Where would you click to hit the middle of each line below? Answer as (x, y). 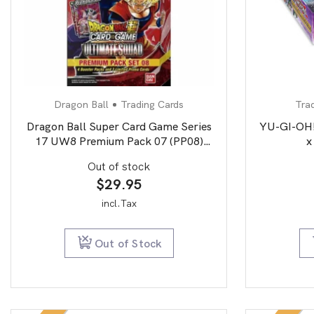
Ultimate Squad (119, 156)
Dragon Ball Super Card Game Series (119, 127)
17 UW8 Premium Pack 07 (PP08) (119, 142)
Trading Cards (152, 105)
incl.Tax (119, 204)
